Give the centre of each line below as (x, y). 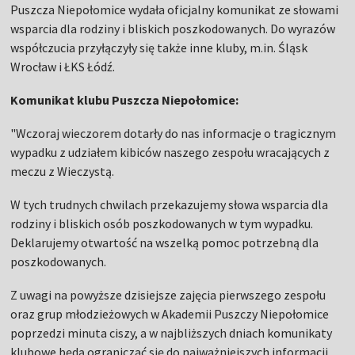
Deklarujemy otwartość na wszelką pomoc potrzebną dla (165, 243)
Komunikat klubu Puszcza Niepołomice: (125, 100)
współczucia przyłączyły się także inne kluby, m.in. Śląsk (159, 48)
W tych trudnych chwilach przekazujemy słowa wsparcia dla (170, 205)
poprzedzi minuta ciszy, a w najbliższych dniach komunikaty (172, 333)
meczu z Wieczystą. (63, 172)
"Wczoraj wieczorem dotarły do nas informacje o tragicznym (174, 134)
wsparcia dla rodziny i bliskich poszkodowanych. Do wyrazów (173, 29)
